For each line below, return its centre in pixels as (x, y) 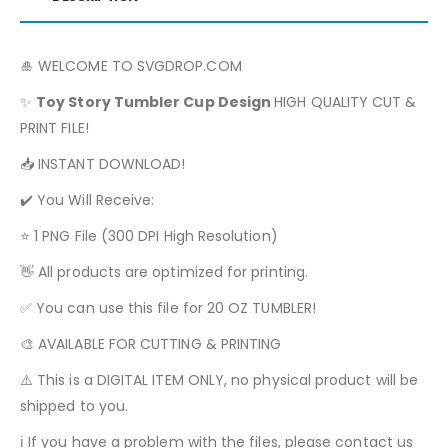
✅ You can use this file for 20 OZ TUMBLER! (168, 307)
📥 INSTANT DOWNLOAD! (103, 163)
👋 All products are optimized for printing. (164, 271)
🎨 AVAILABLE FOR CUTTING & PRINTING (151, 343)
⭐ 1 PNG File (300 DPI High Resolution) (149, 235)
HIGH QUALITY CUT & (345, 101)
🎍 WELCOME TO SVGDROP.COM (131, 65)
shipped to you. (74, 405)
